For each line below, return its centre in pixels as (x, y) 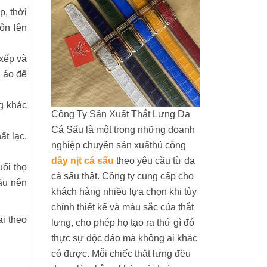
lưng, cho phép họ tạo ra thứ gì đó (123, 223)
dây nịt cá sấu (83, 161)
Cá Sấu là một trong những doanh (123, 130)
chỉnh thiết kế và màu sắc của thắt (122, 207)
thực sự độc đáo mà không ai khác (124, 238)
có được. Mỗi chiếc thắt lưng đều (121, 254)
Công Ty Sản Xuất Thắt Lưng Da (121, 114)
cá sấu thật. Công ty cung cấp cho (122, 176)
